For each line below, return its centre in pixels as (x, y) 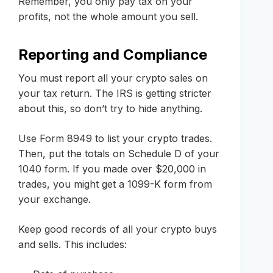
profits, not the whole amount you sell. (108, 17)
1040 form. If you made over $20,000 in (112, 169)
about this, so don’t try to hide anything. (110, 109)
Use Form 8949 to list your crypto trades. (115, 139)
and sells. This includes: (73, 245)
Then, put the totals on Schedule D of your (119, 154)
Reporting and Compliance (113, 55)
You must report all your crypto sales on (113, 78)
